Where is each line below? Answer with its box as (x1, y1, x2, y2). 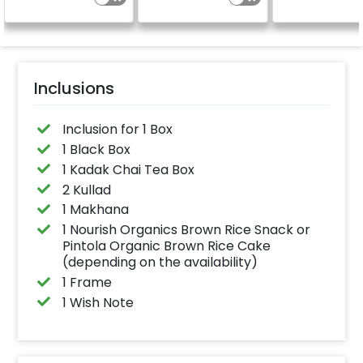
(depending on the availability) (62, 253, 258, 272)
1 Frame (62, 272, 112, 292)
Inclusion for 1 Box (62, 120, 173, 139)
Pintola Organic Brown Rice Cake (62, 237, 271, 256)
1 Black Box (62, 139, 130, 159)
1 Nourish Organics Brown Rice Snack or (62, 220, 310, 240)
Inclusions (34, 77, 115, 100)
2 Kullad (62, 180, 111, 199)
